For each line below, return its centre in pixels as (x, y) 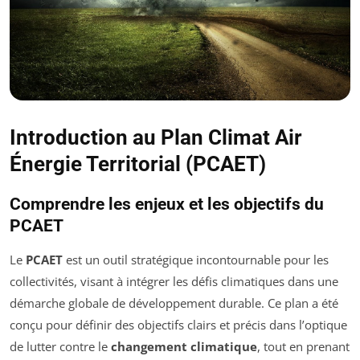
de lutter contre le (60, 346)
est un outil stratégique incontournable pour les (196, 259)
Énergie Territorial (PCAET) (138, 164)
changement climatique (184, 346)
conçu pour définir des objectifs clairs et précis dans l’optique (178, 324)
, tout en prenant (303, 346)
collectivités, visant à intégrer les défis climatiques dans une (174, 281)
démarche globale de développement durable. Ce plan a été (174, 303)
